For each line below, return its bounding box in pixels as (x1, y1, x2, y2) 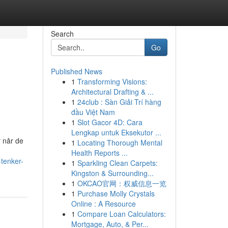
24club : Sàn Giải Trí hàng (77, 97, 161, 107)
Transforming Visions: (77, 76, 147, 87)
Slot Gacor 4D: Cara (77, 117, 142, 127)
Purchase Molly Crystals (77, 188, 155, 198)
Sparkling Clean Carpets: (77, 158, 158, 168)
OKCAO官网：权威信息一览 (77, 178, 166, 188)
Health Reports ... (71, 148, 128, 158)
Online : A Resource (71, 198, 136, 209)
